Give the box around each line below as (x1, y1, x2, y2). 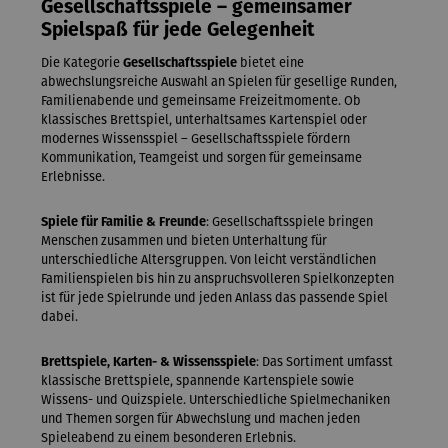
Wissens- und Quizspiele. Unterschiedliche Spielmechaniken (41, 391, 390, 407)
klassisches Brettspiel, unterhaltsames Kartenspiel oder (41, 112, 367, 128)
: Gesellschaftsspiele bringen (206, 214, 373, 230)
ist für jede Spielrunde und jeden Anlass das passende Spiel (41, 290, 388, 306)
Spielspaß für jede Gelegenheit (41, 17, 314, 41)
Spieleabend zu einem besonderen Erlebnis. (41, 429, 296, 445)
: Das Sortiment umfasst (256, 353, 393, 369)
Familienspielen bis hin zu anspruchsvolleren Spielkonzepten (41, 271, 394, 287)
